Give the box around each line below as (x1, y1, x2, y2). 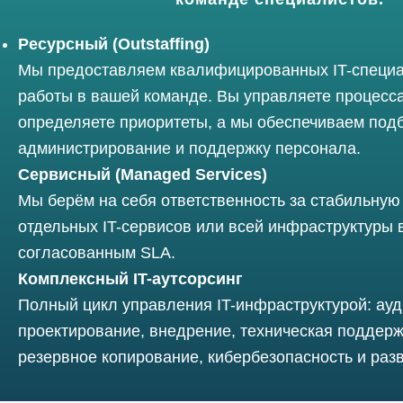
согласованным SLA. (18, 244, 175, 262)
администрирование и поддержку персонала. (18, 139, 361, 157)
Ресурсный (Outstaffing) (18, 35, 210, 53)
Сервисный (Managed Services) (18, 166, 267, 184)
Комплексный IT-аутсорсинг (18, 270, 243, 288)
